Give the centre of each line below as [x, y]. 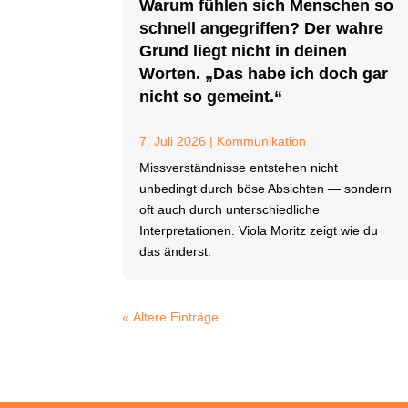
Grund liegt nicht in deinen [244, 51]
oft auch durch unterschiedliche [230, 209]
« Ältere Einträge [171, 317]
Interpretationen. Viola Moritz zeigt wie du [259, 230]
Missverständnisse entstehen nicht [239, 168]
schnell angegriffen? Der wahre [262, 28]
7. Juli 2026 [173, 141]
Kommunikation [262, 141]
